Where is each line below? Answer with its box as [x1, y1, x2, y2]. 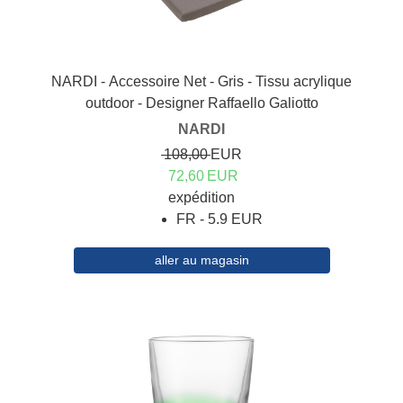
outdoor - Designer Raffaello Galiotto [85, 95, 318, 112]
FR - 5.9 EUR [176, 211, 263, 228]
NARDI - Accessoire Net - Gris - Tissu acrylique [51, 74, 352, 90]
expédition [168, 190, 235, 206]
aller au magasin [154, 253, 249, 268]
